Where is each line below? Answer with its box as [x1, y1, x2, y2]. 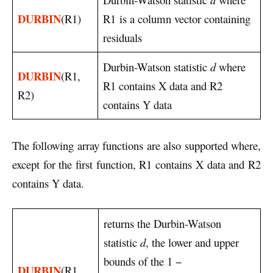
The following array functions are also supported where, [12, 138, 261, 154]
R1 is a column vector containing [103, 11, 250, 27]
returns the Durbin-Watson [104, 215, 221, 231]
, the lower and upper [146, 234, 239, 250]
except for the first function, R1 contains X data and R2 [12, 157, 261, 172]
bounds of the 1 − [104, 253, 182, 269]
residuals [103, 30, 142, 46]
